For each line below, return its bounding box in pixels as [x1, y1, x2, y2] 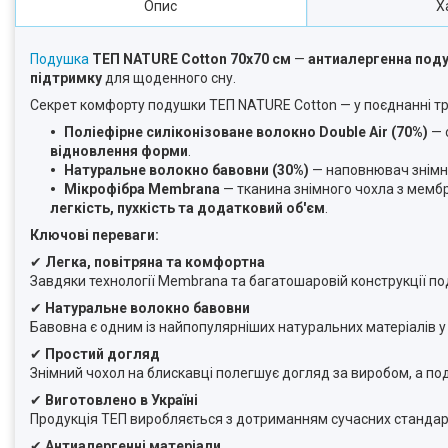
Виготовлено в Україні [45, 392, 198, 409]
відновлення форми [50, 143, 188, 160]
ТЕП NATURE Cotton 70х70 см [92, 51, 291, 68]
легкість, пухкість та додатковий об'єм [50, 200, 325, 217]
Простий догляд [45, 346, 160, 363]
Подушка [30, 51, 89, 68]
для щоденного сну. [102, 70, 236, 87]
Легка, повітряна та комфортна [45, 254, 265, 271]
